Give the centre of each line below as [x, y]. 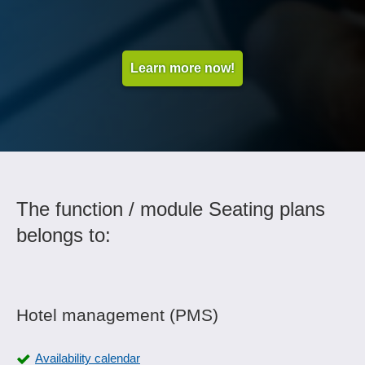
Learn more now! [182, 68]
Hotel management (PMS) [117, 315]
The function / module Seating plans [171, 209]
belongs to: [64, 235]
